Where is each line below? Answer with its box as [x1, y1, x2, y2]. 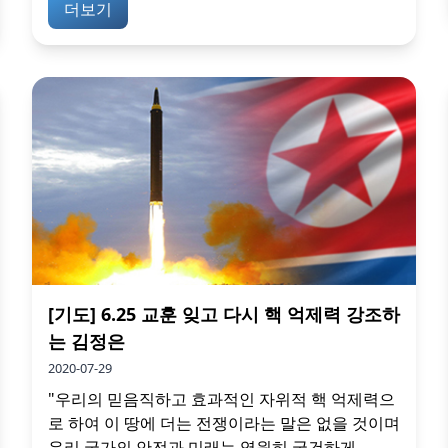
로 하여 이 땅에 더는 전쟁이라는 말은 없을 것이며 [48, 411, 400, 434]
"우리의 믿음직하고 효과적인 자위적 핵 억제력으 [48, 387, 395, 410]
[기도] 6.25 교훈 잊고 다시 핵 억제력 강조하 [48, 301, 400, 326]
